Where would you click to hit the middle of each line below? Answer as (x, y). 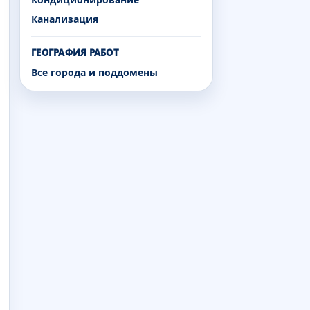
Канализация (65, 19)
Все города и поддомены (94, 72)
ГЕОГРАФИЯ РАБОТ (75, 52)
